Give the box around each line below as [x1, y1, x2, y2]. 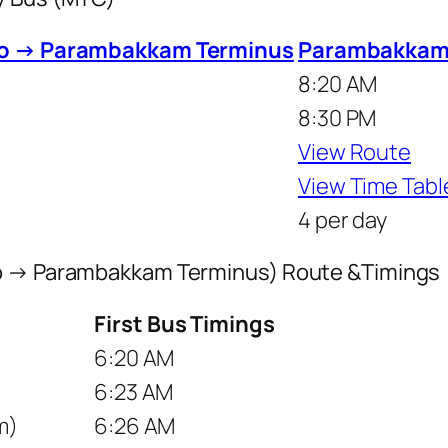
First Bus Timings [94, 308, 275, 339]
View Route [298, 136, 411, 167]
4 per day [298, 204, 388, 235]
